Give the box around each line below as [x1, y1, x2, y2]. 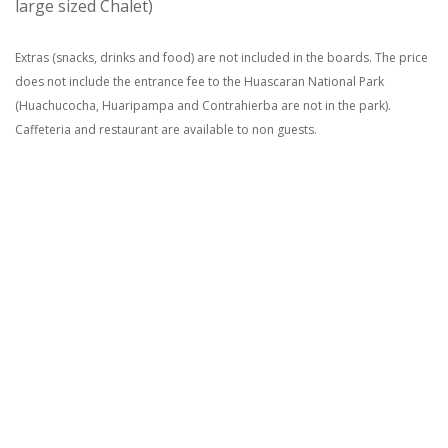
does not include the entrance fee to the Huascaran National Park [15, 73, 384, 91]
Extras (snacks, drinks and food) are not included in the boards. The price [15, 49, 428, 67]
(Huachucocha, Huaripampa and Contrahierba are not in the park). [15, 97, 391, 115]
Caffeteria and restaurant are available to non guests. [15, 121, 317, 139]
